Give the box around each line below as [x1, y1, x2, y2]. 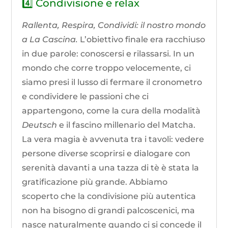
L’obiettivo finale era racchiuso [78, 35, 206, 45]
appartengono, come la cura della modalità [22, 106, 201, 116]
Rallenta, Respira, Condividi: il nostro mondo [22, 20, 206, 31]
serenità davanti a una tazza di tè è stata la [22, 163, 199, 173]
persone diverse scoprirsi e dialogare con [22, 149, 191, 159]
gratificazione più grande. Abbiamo [22, 177, 168, 187]
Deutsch [22, 120, 58, 130]
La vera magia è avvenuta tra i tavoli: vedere [22, 134, 205, 145]
